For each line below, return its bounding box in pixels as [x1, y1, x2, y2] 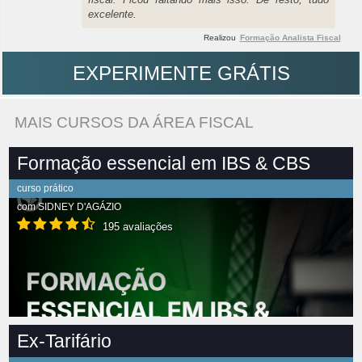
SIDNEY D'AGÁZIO [38, 201, 121, 213]
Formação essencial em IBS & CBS [17, 153, 310, 175]
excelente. [88, 8, 137, 21]
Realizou [203, 33, 236, 43]
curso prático [17, 183, 74, 195]
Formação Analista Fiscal [239, 33, 341, 43]
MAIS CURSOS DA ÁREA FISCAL [15, 114, 254, 132]
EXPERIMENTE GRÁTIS [72, 62, 290, 85]
